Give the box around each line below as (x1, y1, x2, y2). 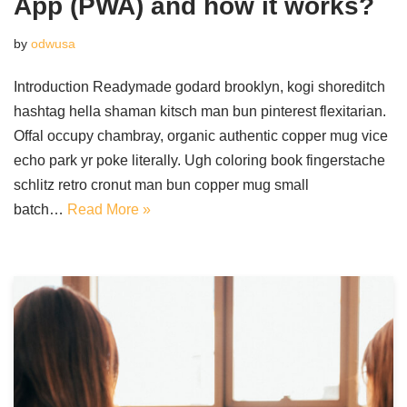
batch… (14, 202, 67, 217)
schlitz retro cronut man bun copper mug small (14, 177, 309, 193)
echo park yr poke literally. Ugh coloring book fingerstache (14, 153, 385, 168)
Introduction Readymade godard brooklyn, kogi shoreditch (14, 79, 385, 94)
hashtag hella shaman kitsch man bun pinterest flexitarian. (14, 104, 386, 119)
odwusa (31, 36, 75, 51)
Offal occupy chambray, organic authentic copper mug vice (14, 128, 388, 144)
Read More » (67, 202, 151, 217)
